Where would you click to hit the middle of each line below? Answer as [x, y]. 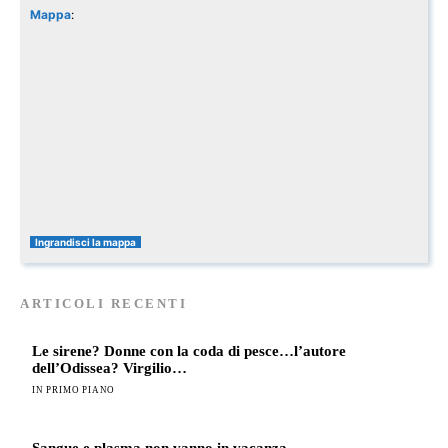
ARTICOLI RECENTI [103, 304]
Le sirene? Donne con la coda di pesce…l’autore [189, 351]
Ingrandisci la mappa [85, 242]
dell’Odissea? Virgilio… [109, 368]
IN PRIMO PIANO [74, 390]
